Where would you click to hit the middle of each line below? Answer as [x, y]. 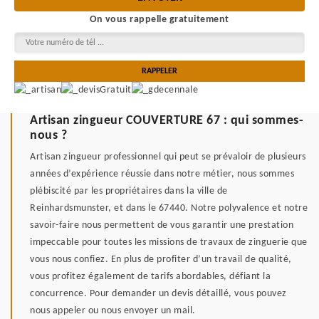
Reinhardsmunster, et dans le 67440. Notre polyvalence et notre [169, 209]
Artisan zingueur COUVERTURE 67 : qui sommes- [167, 121]
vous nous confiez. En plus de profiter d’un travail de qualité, [161, 260]
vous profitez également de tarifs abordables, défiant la [150, 277]
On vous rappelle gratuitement [159, 20]
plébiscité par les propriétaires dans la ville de [129, 192]
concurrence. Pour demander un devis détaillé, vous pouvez [158, 294]
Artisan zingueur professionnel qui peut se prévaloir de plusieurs [168, 157]
